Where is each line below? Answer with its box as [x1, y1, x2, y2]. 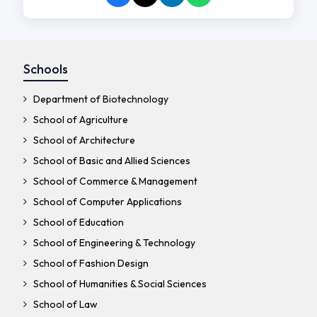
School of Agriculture [30, 113, 128, 127]
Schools [23, 61, 68, 78]
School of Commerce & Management [30, 175, 197, 188]
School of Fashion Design [30, 257, 149, 270]
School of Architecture [30, 134, 135, 147]
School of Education [30, 216, 124, 229]
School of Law [30, 298, 98, 311]
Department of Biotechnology [30, 93, 168, 106]
